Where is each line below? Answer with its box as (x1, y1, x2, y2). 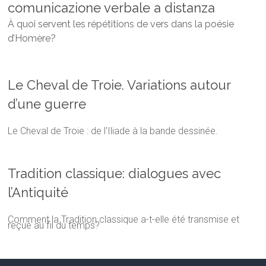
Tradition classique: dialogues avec (8, 165, 221, 181)
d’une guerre (8, 96, 87, 112)
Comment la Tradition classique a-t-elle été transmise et (8, 213, 240, 225)
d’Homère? (8, 32, 56, 44)
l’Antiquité (8, 184, 69, 200)
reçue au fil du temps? (8, 219, 100, 231)
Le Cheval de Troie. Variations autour (8, 77, 231, 93)
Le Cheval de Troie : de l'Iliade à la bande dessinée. (8, 125, 218, 137)
